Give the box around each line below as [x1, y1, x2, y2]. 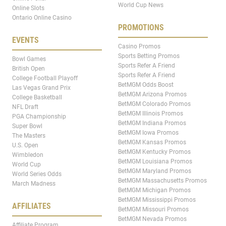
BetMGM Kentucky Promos [118, 148, 191, 156]
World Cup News [118, 2, 163, 9]
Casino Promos [118, 43, 160, 50]
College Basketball [12, 94, 62, 101]
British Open [12, 65, 45, 73]
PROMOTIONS [118, 23, 164, 33]
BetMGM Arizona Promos [118, 91, 187, 98]
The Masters [12, 132, 45, 140]
